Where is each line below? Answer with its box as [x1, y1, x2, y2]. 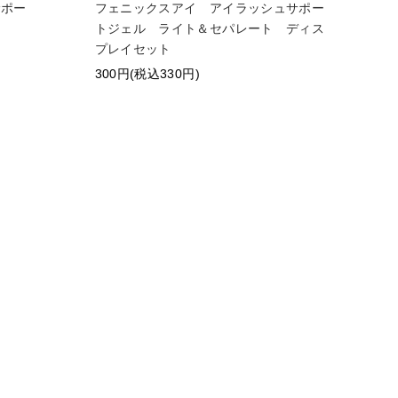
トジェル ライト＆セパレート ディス [94, 21, 324, 36]
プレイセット [94, 42, 171, 57]
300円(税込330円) [94, 67, 200, 82]
